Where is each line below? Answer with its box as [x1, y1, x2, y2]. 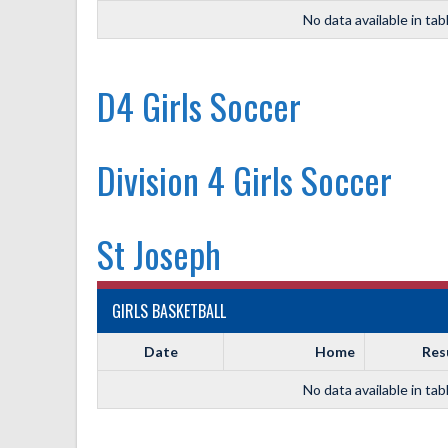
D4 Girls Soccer [97, 79, 301, 132]
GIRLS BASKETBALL [112, 299, 226, 323]
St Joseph [97, 227, 221, 280]
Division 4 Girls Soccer [97, 153, 392, 206]
